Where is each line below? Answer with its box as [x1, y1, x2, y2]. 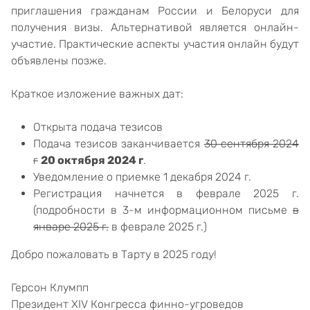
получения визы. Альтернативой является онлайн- [11, 21, 299, 34]
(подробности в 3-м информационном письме [33, 203, 293, 217]
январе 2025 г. [33, 220, 109, 233]
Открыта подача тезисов [33, 120, 163, 134]
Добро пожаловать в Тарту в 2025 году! [11, 248, 217, 261]
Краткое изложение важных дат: [11, 87, 183, 100]
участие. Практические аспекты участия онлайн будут [11, 37, 299, 51]
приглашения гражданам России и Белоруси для [11, 4, 299, 17]
